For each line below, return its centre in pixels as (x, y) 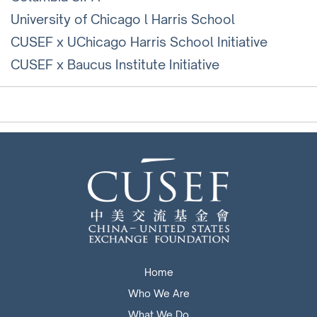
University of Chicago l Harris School (123, 19)
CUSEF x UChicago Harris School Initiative (139, 41)
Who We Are (158, 294)
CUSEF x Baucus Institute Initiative (115, 64)
